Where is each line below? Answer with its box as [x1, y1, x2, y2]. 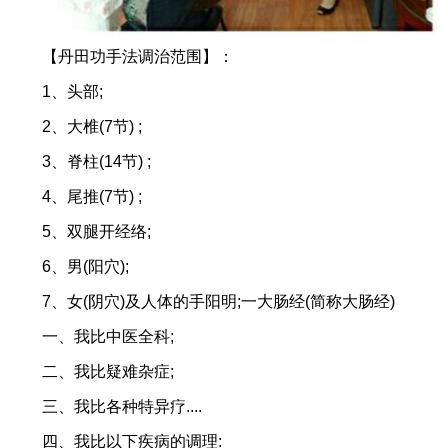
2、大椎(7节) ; [42, 118, 142, 136]
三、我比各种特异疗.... [42, 398, 202, 416]
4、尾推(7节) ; [42, 188, 142, 206]
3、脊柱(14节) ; [42, 153, 151, 171]
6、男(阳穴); [42, 258, 129, 276]
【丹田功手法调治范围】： [42, 48, 234, 66]
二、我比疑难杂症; [42, 363, 174, 381]
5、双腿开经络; [42, 223, 151, 241]
